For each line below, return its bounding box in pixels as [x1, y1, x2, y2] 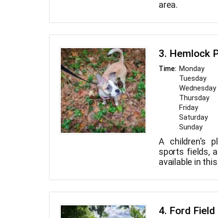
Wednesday [179, 84, 216, 93]
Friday [179, 103, 198, 112]
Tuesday [179, 74, 206, 83]
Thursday [179, 93, 209, 103]
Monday [179, 64, 204, 73]
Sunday [179, 123, 202, 132]
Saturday [179, 113, 208, 122]
